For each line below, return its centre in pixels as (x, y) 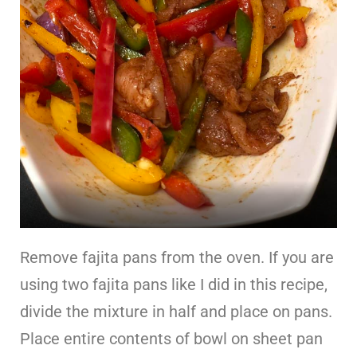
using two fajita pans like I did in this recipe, (174, 285)
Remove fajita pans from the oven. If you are (177, 258)
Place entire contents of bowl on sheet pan (171, 339)
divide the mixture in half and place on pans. (176, 312)
